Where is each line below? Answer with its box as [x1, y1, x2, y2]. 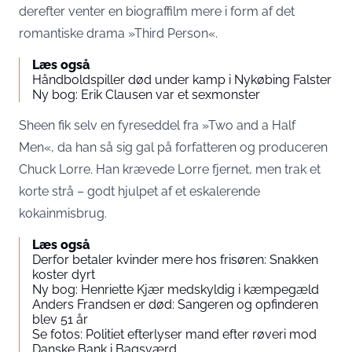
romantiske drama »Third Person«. [19, 26, 218, 41]
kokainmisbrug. [19, 206, 107, 221]
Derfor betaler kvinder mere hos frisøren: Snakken [32, 252, 318, 267]
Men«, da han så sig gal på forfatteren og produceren [19, 140, 328, 155]
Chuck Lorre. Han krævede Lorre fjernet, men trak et [19, 162, 321, 177]
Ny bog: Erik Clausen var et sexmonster [32, 87, 260, 102]
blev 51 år [32, 312, 88, 327]
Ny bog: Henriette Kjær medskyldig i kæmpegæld [32, 282, 319, 297]
